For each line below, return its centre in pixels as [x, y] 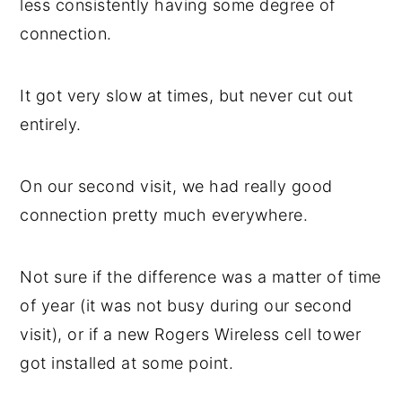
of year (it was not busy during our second [186, 305]
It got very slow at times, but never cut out [187, 95]
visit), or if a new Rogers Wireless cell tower [191, 334]
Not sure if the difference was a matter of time [201, 276]
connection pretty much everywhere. [164, 214]
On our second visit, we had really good [176, 186]
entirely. [51, 124]
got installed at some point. [127, 363]
